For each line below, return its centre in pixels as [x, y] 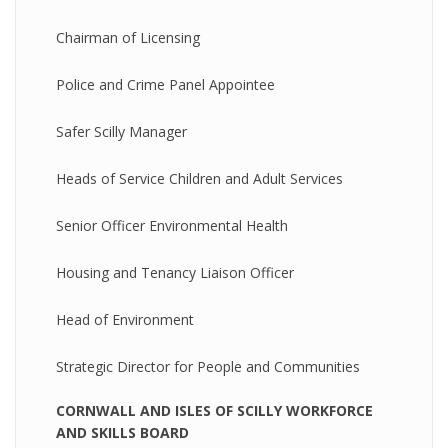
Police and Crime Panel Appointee [165, 84]
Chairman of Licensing [128, 37]
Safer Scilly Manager [121, 131]
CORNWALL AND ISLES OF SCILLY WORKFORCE [214, 410]
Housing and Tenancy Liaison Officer [175, 272]
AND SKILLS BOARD [122, 432]
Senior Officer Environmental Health [172, 225]
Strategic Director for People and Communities [208, 366]
